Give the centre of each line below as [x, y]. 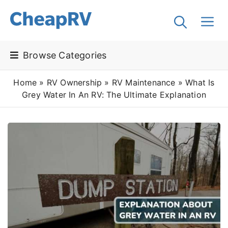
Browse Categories [65, 55]
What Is [200, 82]
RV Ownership [74, 82]
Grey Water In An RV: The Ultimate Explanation [114, 95]
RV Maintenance [144, 82]
